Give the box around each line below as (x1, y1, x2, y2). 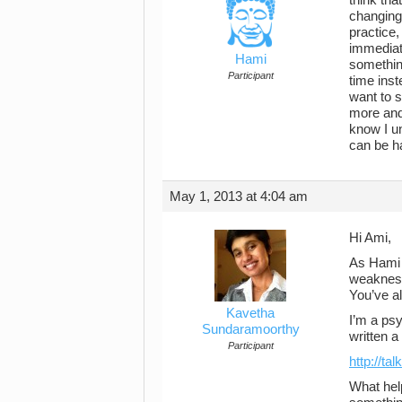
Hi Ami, (349, 230, 391, 245)
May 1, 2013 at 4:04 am (170, 188, 308, 204)
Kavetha (226, 305, 275, 320)
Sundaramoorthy (201, 321, 300, 336)
